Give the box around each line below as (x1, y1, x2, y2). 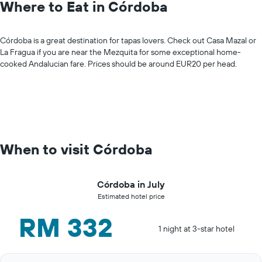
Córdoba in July (97, 178, 165, 190)
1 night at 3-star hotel (158, 223, 235, 234)
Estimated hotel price (97, 191, 165, 201)
